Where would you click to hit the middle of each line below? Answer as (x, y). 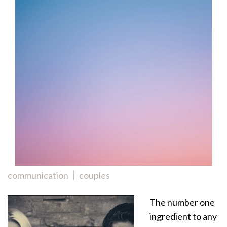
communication (38, 175)
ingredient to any (183, 216)
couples (94, 175)
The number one (182, 202)
